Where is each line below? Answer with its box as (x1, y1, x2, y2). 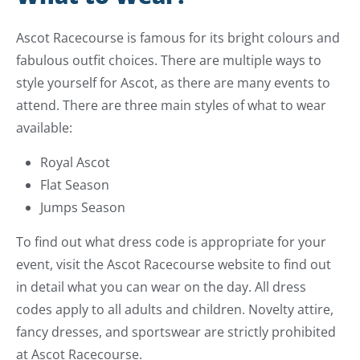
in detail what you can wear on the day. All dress (16, 278, 306, 297)
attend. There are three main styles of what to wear (16, 96, 326, 115)
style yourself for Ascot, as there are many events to (16, 74, 330, 92)
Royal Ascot (40, 153, 113, 172)
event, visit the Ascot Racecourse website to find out (16, 256, 331, 274)
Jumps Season (40, 198, 129, 217)
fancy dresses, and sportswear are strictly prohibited (16, 323, 336, 342)
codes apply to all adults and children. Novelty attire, (16, 301, 333, 319)
